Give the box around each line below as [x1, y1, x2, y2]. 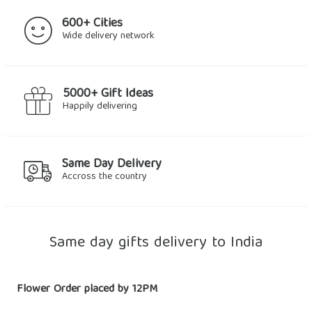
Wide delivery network [62, 28, 155, 45]
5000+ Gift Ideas [63, 84, 153, 105]
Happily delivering [63, 98, 137, 115]
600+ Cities [62, 13, 123, 35]
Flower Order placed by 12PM [17, 280, 157, 299]
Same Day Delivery [62, 154, 162, 175]
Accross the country [62, 169, 147, 185]
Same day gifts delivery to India [49, 230, 263, 257]
